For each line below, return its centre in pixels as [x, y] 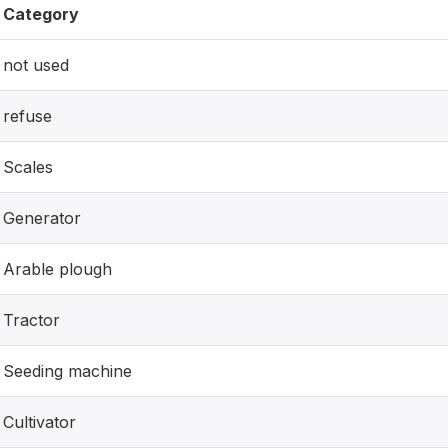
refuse [27, 116]
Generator [42, 218]
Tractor [31, 320]
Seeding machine [67, 371]
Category [41, 14]
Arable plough [57, 269]
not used [36, 65]
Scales [28, 167]
